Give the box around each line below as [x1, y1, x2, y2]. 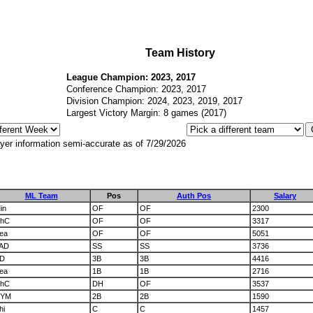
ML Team [24, 191, 58, 201]
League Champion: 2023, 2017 [66, 72, 196, 82]
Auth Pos [177, 191, 211, 201]
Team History [145, 47, 215, 59]
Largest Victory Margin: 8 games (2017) [66, 108, 226, 118]
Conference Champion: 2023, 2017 [66, 84, 206, 94]
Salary [274, 191, 296, 201]
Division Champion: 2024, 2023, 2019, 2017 [66, 96, 242, 106]
